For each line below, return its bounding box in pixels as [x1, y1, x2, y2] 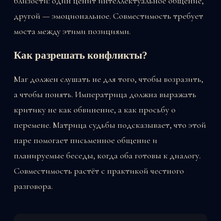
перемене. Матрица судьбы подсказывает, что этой [14, 119, 206, 131]
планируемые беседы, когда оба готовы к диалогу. [14, 150, 201, 161]
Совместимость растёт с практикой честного [14, 165, 184, 177]
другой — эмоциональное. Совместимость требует [14, 10, 203, 22]
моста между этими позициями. [14, 26, 131, 37]
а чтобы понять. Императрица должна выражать [14, 89, 196, 100]
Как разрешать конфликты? [14, 49, 147, 61]
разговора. [14, 181, 53, 192]
